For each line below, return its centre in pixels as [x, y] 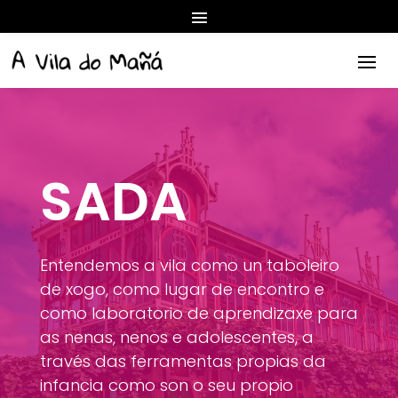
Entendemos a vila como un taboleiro [189, 265]
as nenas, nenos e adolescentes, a [176, 337]
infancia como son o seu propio [166, 385]
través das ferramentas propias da [183, 361]
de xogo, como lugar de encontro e [182, 289]
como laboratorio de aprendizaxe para [199, 313]
